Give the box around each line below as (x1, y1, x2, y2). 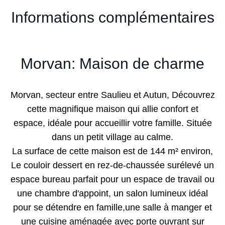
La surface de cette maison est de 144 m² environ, (12, 146, 213, 156)
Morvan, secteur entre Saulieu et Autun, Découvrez (10, 90, 215, 100)
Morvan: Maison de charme (21, 55, 204, 72)
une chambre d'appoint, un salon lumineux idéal (17, 188, 208, 198)
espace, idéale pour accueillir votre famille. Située (13, 118, 212, 128)
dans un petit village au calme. (52, 132, 173, 142)
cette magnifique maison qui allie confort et (27, 104, 198, 114)
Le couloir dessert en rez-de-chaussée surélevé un (11, 160, 214, 170)
